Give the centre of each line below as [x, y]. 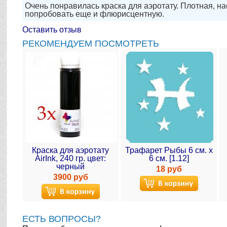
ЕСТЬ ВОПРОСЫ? [62, 219]
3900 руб [70, 177]
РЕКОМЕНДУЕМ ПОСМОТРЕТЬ [91, 44]
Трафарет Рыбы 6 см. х [169, 150]
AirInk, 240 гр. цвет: [71, 158]
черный [71, 166]
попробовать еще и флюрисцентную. [95, 14]
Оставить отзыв [52, 30]
